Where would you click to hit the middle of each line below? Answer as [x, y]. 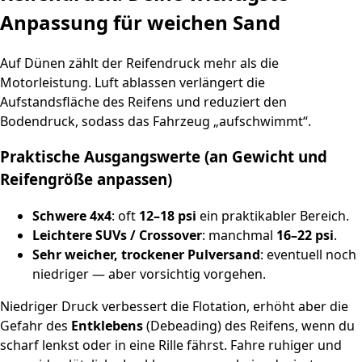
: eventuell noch [308, 255]
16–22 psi [305, 236]
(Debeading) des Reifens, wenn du [249, 326]
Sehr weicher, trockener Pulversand [146, 255]
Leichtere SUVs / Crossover [117, 236]
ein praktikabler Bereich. [273, 216]
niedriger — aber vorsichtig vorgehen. [149, 274]
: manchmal [239, 236]
